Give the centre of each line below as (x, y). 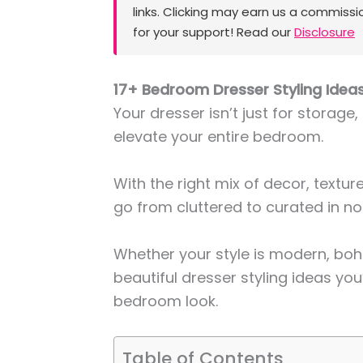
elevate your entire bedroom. (221, 137)
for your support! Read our (214, 32)
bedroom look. (166, 301)
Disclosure (325, 32)
